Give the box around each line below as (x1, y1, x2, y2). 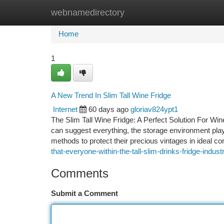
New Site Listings (101, 8, 157, 16)
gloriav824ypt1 (130, 105, 178, 113)
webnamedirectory (51, 7, 124, 17)
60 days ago (88, 105, 128, 113)
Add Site (172, 8, 200, 16)
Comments (51, 166, 108, 180)
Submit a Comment (51, 189, 118, 197)
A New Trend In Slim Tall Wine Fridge (51, 91, 171, 99)
